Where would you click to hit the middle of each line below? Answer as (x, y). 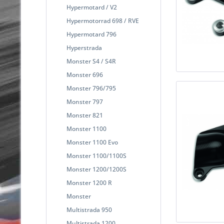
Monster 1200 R (89, 182)
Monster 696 (85, 74)
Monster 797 (85, 101)
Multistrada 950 (89, 209)
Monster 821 (85, 115)
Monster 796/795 (91, 88)
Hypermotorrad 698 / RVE (103, 20)
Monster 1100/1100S (96, 155)
